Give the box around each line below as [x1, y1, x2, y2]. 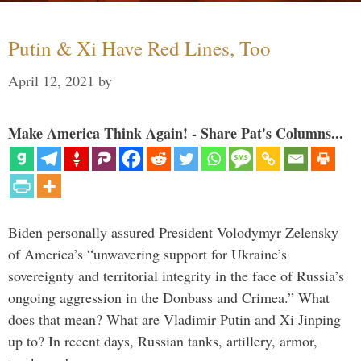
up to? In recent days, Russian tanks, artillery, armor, [8, 330, 317, 351]
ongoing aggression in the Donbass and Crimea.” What [8, 287, 330, 307]
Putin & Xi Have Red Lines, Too [8, 34, 271, 61]
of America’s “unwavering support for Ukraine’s [8, 243, 287, 263]
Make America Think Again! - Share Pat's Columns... [8, 122, 343, 143]
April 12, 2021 [8, 70, 94, 90]
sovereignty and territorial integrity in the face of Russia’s [8, 265, 344, 285]
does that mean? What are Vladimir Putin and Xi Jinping [8, 309, 341, 329]
